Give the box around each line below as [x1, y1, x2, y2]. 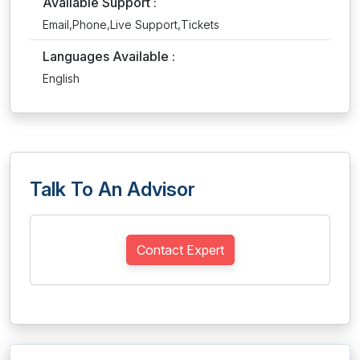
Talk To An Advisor [30, 178, 195, 201]
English [43, 72, 80, 85]
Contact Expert [136, 242, 224, 258]
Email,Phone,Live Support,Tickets [43, 18, 219, 31]
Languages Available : [43, 48, 175, 64]
